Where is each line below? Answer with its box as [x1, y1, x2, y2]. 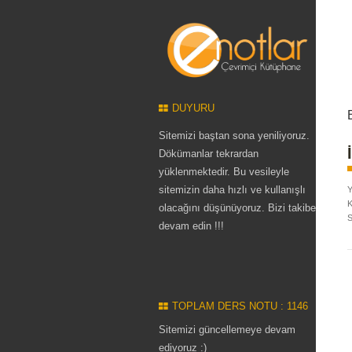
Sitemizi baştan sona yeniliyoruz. [159, 130, 310, 141]
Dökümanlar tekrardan [159, 148, 258, 159]
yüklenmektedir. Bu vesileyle [159, 166, 289, 178]
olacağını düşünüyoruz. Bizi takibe [159, 202, 316, 214]
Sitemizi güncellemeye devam [159, 324, 295, 335]
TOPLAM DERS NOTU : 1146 [172, 300, 308, 312]
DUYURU [172, 102, 214, 114]
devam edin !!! [159, 220, 224, 232]
